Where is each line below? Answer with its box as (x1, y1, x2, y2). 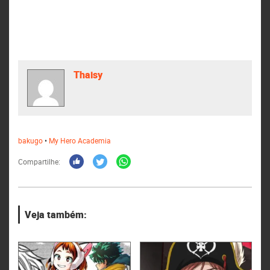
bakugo (18, 135, 43, 145)
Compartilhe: (18, 156, 60, 166)
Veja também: (24, 207, 87, 221)
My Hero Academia (49, 135, 111, 145)
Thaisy (74, 68, 102, 81)
